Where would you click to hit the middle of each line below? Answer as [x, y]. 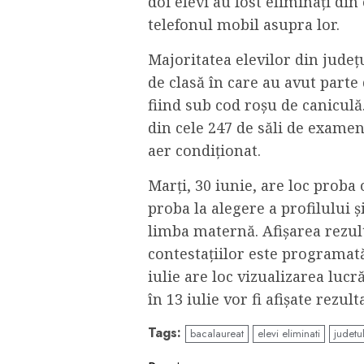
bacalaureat [217, 334]
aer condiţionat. [204, 151]
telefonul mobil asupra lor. [244, 25]
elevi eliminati [289, 334]
